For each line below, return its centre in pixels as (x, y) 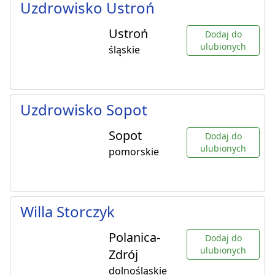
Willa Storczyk (68, 212)
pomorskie (134, 152)
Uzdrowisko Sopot (84, 110)
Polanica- (134, 238)
